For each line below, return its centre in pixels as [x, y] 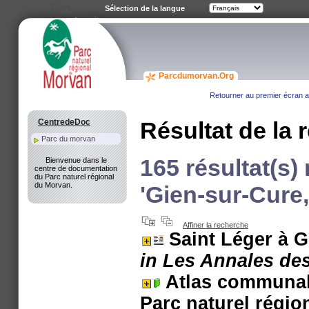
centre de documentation [76, 168]
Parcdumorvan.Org [196, 76]
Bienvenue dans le [76, 160]
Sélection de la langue [145, 8]
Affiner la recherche [216, 225]
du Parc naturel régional [74, 177]
